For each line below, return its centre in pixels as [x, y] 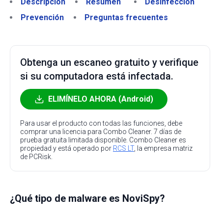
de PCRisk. [36, 157]
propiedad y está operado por [67, 148]
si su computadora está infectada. [97, 76]
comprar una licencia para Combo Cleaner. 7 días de [101, 132]
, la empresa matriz [163, 148]
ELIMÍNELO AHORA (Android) [101, 99]
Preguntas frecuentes [126, 17]
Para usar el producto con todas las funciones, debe [101, 123]
